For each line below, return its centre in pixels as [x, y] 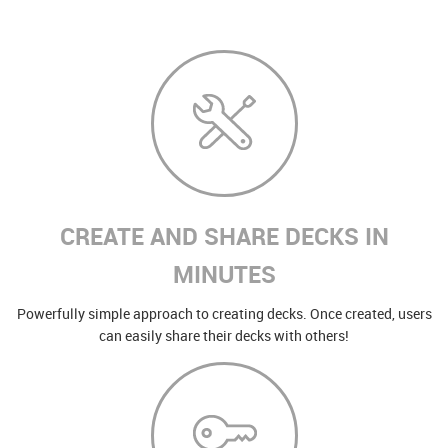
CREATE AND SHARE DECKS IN [224, 235]
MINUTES [224, 273]
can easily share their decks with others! [224, 335]
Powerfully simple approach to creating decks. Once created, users [224, 313]
